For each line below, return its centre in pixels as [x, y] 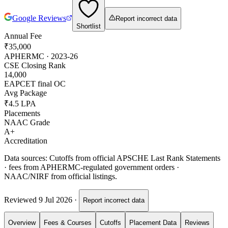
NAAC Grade [27, 122]
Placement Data [153, 223]
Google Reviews [39, 18]
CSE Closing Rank [35, 65]
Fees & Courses [68, 223]
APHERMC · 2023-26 [41, 56]
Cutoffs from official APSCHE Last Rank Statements [135, 158]
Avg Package [25, 93]
